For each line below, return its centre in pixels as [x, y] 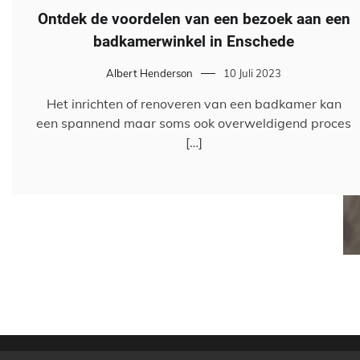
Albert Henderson [149, 73]
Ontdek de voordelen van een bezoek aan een [194, 18]
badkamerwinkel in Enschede [194, 41]
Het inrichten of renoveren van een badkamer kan [194, 103]
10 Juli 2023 [252, 73]
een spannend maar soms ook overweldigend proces [194, 123]
